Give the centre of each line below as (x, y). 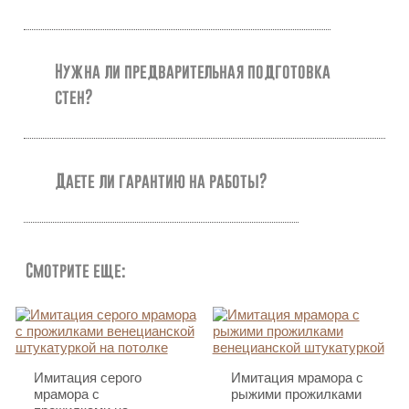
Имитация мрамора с (297, 378)
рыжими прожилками (296, 394)
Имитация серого (87, 378)
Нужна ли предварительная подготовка (193, 72)
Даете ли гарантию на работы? (161, 180)
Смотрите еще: (76, 270)
